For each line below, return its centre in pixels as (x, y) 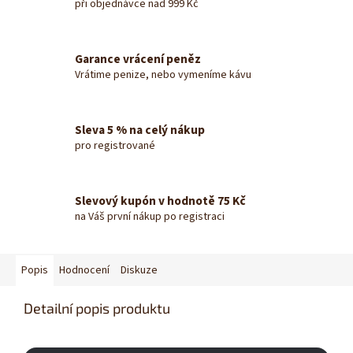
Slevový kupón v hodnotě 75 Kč (160, 201)
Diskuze (139, 271)
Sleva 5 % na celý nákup (140, 130)
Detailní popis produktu (97, 308)
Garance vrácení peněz (138, 59)
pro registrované (115, 145)
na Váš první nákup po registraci (150, 216)
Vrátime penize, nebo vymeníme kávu (163, 74)
